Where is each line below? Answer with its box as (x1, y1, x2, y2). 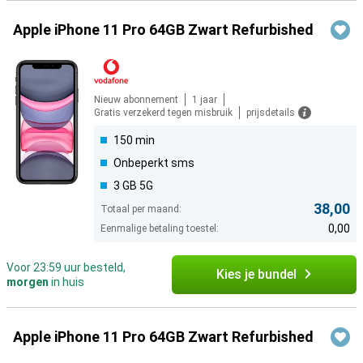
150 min (113, 134, 155, 147)
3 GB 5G (113, 179, 153, 193)
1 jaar (192, 94, 217, 106)
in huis (49, 275, 84, 289)
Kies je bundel (216, 267, 297, 283)
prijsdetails (246, 107, 295, 119)
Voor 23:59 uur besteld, (6, 261, 126, 275)
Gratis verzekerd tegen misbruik (94, 107, 233, 119)
